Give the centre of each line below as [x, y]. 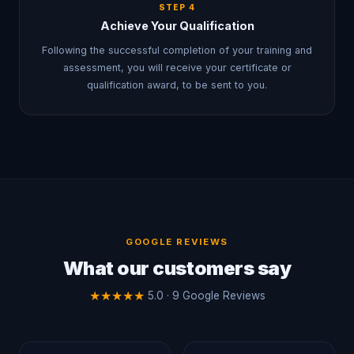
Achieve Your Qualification [177, 26]
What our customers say [177, 268]
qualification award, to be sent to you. [177, 85]
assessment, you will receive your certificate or [177, 68]
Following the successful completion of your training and [177, 50]
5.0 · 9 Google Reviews [206, 296]
